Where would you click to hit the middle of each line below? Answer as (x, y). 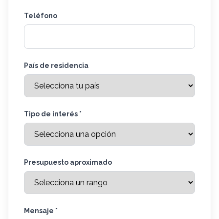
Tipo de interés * (53, 114)
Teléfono (41, 15)
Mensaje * (41, 210)
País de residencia (56, 65)
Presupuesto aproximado (68, 162)
